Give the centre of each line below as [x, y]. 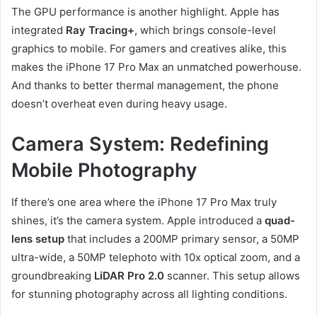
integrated [39, 30]
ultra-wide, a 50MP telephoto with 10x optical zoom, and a [156, 257]
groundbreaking [53, 275]
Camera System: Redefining [140, 144]
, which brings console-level [205, 30]
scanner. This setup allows [232, 275]
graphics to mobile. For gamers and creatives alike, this [149, 48]
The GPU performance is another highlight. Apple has [145, 12]
